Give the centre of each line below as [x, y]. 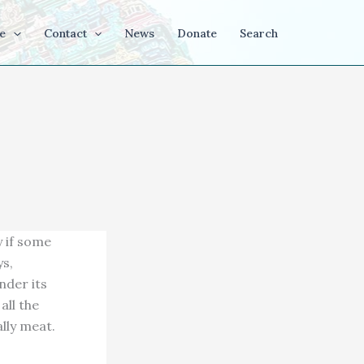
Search [259, 33]
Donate [197, 33]
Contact [65, 33]
